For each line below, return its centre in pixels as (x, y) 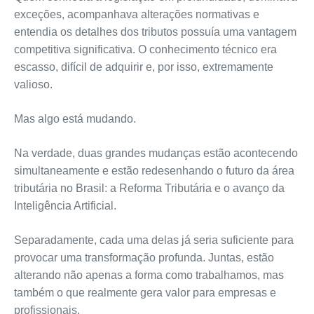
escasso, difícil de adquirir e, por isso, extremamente (143, 67)
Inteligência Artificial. (65, 206)
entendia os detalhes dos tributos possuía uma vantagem (155, 32)
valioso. (33, 85)
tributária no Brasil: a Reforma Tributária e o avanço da (149, 189)
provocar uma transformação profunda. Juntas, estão (144, 258)
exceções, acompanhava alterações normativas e (136, 15)
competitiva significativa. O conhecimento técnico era (145, 50)
